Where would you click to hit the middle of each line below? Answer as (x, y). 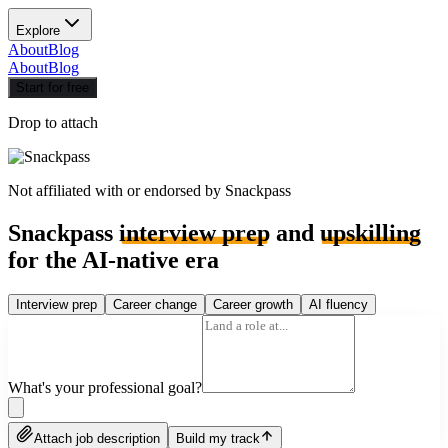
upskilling (370, 232)
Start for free (52, 87)
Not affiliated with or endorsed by (116, 190)
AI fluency (338, 304)
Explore (38, 30)
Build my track (218, 438)
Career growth (253, 304)
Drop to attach (53, 122)
